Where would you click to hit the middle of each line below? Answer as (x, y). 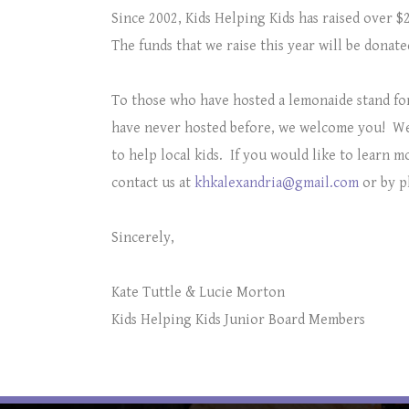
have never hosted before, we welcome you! (248, 128)
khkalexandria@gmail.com (277, 183)
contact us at (153, 183)
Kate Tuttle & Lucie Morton (198, 293)
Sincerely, (143, 238)
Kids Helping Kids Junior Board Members (238, 320)
